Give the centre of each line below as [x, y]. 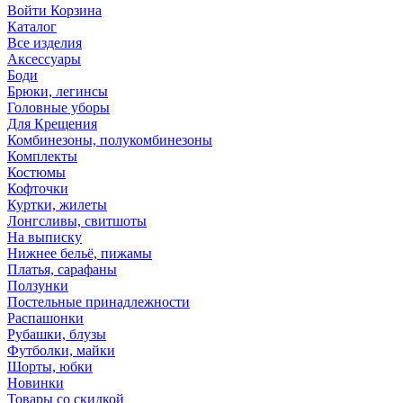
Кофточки [38, 189]
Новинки [36, 383]
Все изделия [45, 43]
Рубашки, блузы [57, 335]
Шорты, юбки [50, 367]
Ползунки [38, 286]
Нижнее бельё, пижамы [80, 254]
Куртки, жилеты [57, 205]
